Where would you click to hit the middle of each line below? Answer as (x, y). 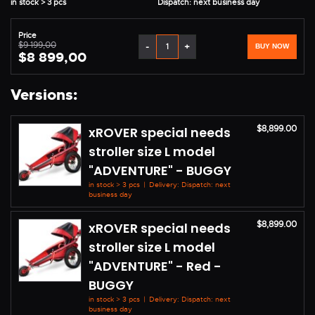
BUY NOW (272, 46)
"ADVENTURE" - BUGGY (160, 171)
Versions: (44, 95)
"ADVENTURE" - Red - (155, 266)
